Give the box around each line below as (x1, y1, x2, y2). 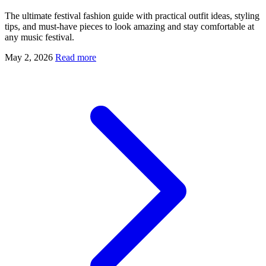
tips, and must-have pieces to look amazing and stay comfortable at (5, 21, 254, 31)
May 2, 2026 (5, 52, 53, 62)
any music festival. (5, 31, 74, 42)
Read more (55, 52, 96, 62)
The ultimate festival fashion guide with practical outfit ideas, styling (5, 10, 259, 21)
